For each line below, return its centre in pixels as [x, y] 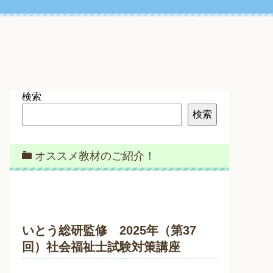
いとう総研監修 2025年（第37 [109, 230]
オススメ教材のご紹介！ [95, 156]
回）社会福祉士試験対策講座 [101, 247]
